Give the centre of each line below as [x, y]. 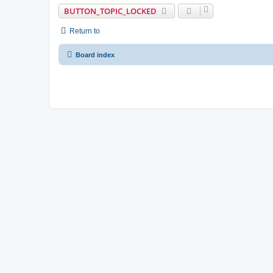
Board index [95, 55]
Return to [85, 31]
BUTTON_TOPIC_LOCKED [110, 11]
